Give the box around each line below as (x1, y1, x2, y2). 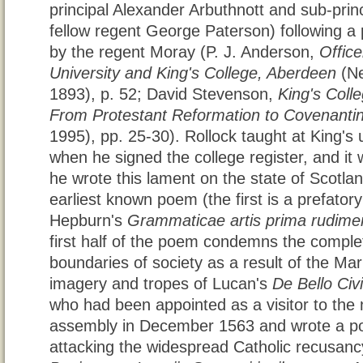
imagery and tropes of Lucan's (49, 275, 272, 293)
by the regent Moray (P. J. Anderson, (49, 43, 319, 62)
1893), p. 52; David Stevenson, (49, 85, 278, 104)
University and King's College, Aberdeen (49, 64, 336, 83)
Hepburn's (49, 211, 127, 230)
